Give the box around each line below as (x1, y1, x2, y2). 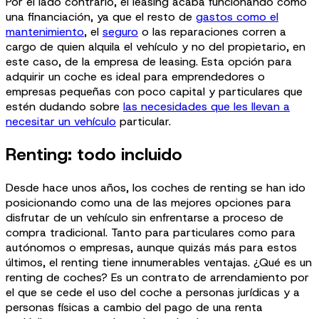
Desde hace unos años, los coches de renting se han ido (6, 179, 305, 195)
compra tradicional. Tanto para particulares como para (6, 224, 296, 240)
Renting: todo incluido (6, 142, 182, 166)
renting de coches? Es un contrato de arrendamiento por (6, 269, 309, 285)
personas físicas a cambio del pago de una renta (6, 299, 263, 315)
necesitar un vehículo (6, 113, 116, 129)
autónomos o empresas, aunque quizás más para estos (6, 239, 297, 255)
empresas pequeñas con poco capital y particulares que (6, 83, 303, 99)
